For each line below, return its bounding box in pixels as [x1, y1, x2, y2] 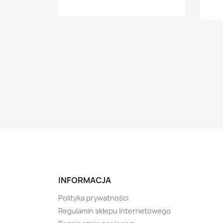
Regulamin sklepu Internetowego [58, 206, 171, 216]
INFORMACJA [58, 175, 111, 186]
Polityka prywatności [58, 193, 128, 203]
